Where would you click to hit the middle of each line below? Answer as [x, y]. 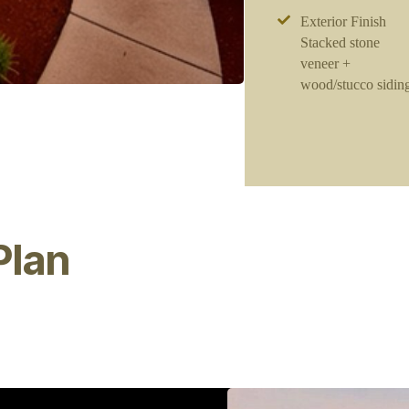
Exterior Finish [343, 21]
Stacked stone [340, 42]
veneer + [325, 63]
